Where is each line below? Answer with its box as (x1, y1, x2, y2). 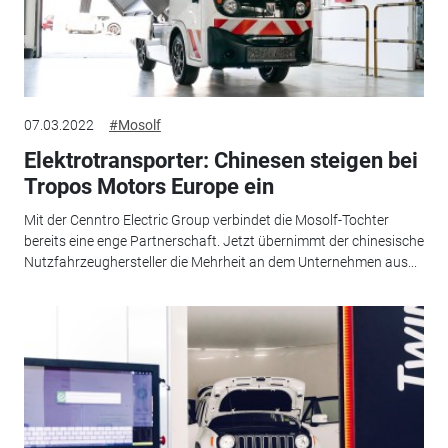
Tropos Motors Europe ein (23, 173, 274, 199)
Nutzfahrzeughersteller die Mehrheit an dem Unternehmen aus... (23, 254, 417, 270)
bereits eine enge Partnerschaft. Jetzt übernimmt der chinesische (23, 233, 424, 249)
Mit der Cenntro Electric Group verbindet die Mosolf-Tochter (23, 212, 389, 228)
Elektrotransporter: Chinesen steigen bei (23, 147, 418, 173)
